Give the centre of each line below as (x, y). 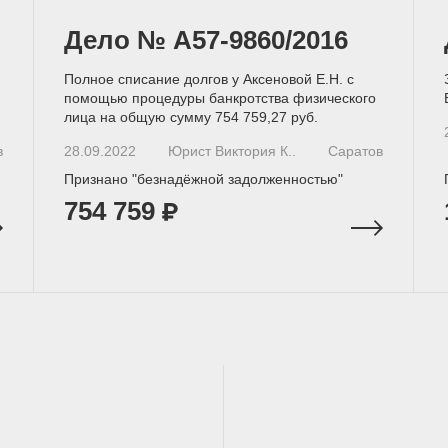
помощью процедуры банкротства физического (220, 98)
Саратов (355, 151)
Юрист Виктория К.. (231, 151)
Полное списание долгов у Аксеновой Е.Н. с (209, 79)
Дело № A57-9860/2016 (206, 40)
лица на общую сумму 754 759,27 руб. (191, 117)
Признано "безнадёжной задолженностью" (204, 179)
